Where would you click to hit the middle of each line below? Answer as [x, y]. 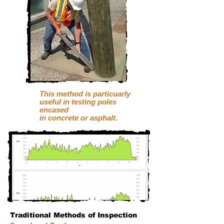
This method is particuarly [85, 94]
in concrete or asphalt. [78, 118]
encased [54, 110]
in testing [80, 102]
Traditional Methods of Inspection [73, 215]
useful [51, 102]
